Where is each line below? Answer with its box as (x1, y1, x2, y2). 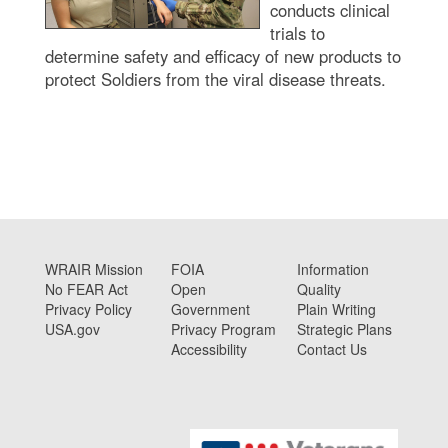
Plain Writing (297, 299, 376, 320)
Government (171, 299, 250, 320)
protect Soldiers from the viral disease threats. (45, 67, 391, 92)
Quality (297, 279, 341, 300)
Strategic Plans (297, 319, 392, 340)
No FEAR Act (45, 279, 128, 300)
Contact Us (297, 339, 367, 360)
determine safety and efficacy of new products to (45, 44, 401, 69)
